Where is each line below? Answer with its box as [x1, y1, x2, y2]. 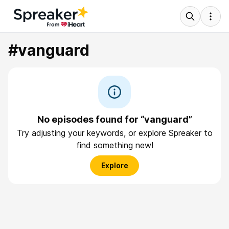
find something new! [76, 140, 153, 150]
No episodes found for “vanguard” [37, 114, 192, 125]
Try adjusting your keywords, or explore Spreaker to [16, 128, 213, 138]
